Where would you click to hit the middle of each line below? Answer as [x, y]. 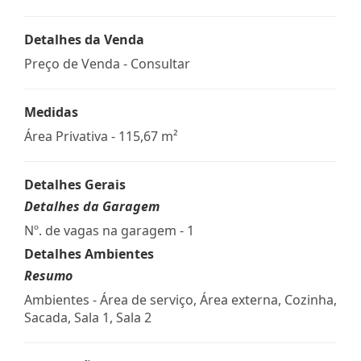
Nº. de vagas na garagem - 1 [109, 230]
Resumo [48, 275]
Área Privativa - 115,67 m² [101, 136]
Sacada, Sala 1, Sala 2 [88, 317]
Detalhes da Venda [84, 39]
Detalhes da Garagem [92, 206]
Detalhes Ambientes [89, 253]
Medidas [51, 112]
